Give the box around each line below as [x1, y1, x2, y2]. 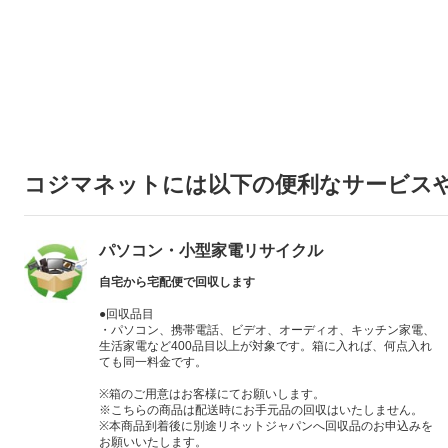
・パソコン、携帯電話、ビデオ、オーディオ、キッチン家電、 [99, 322, 435, 337]
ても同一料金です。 [99, 354, 207, 369]
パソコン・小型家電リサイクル [99, 241, 323, 259]
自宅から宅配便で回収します [99, 274, 255, 289]
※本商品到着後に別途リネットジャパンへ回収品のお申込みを [99, 418, 433, 433]
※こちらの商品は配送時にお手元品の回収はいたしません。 [99, 402, 423, 417]
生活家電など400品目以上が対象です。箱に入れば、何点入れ [99, 338, 432, 353]
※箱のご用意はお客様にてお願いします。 [99, 386, 325, 401]
